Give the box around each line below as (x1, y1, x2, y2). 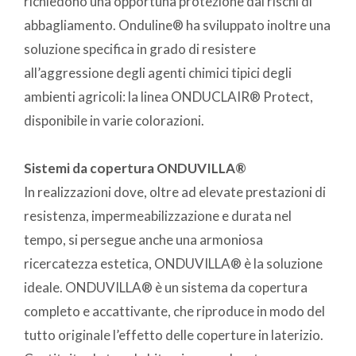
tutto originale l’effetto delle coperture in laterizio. (24, 326, 323, 343)
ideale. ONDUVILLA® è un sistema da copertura (24, 278, 308, 296)
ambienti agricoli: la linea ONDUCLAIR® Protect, (24, 87, 313, 105)
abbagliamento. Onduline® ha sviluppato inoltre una (24, 16, 331, 33)
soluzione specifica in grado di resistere (24, 40, 256, 57)
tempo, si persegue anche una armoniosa (24, 230, 263, 248)
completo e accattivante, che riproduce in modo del (24, 302, 325, 319)
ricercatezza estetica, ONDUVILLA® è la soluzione (24, 254, 323, 272)
